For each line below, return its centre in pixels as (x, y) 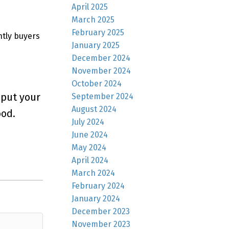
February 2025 (98, 32)
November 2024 (101, 71)
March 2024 (94, 173)
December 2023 (101, 211)
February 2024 (98, 186)
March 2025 (93, 19)
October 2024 (97, 83)
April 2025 (90, 7)
